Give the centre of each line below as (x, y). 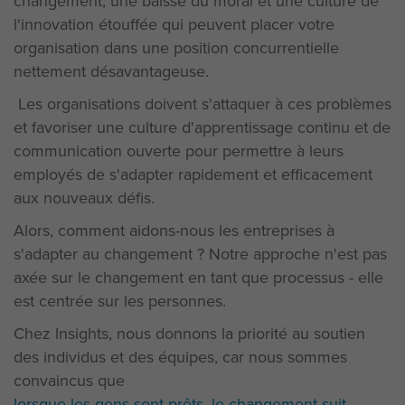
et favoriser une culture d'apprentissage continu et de (202, 127)
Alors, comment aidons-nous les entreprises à (174, 230)
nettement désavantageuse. (111, 71)
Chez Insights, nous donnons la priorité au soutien (189, 333)
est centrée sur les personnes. (122, 301)
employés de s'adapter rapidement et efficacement (193, 174)
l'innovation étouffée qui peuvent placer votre (174, 24)
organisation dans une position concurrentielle (176, 47)
